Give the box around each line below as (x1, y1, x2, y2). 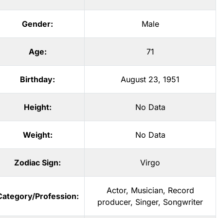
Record (167, 185, 194, 195)
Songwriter (163, 197, 203, 207)
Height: (23, 102, 52, 112)
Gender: (22, 19, 53, 29)
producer (97, 197, 130, 207)
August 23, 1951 (121, 74, 180, 84)
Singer (135, 197, 158, 207)
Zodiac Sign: (14, 158, 61, 167)
